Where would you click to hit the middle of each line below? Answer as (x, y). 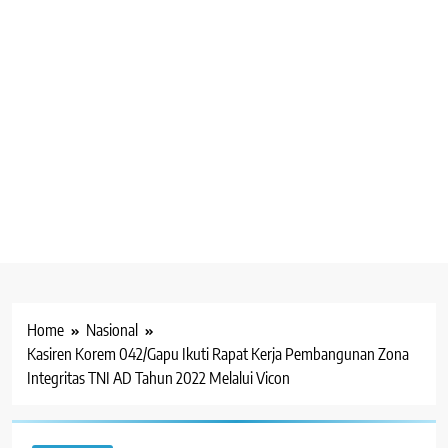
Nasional (112, 329)
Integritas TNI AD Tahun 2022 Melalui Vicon (158, 377)
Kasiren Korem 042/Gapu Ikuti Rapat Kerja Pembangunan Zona (218, 353)
